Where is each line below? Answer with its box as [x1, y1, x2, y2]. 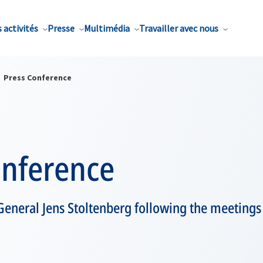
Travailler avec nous [139, 22, 218, 34]
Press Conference [4, 72, 72, 83]
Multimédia [84, 22, 130, 34]
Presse [48, 22, 75, 34]
